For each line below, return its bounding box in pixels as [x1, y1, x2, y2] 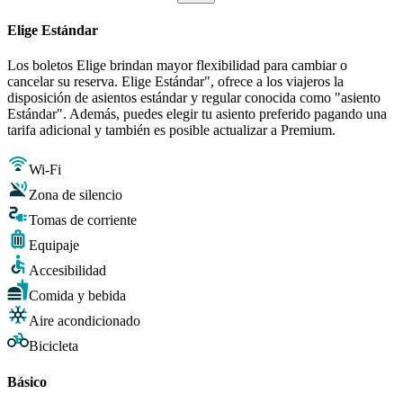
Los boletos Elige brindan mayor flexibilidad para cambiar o [7, 58, 347, 74]
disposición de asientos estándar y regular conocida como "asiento [7, 90, 381, 106]
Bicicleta [29, 338, 78, 354]
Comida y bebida [29, 288, 126, 304]
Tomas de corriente [29, 212, 137, 228]
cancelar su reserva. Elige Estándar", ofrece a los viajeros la [7, 74, 344, 90]
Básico [7, 373, 47, 390]
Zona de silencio [29, 187, 122, 203]
